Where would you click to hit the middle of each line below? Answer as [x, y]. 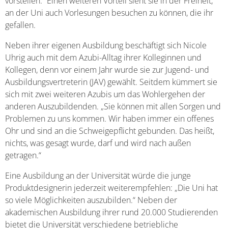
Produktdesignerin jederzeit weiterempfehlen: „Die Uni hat [111, 188]
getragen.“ [23, 155]
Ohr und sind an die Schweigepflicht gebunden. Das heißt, [110, 131]
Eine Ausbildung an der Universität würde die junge [98, 176]
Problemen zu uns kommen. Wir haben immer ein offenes [109, 119]
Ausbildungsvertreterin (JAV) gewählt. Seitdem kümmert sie [111, 82]
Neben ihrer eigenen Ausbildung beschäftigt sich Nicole [106, 45]
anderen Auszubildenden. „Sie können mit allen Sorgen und [113, 106]
